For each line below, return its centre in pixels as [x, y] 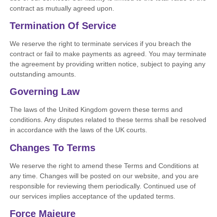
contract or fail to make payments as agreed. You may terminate [108, 54]
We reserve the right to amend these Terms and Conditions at [104, 165]
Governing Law [45, 92]
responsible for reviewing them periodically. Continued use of [103, 186]
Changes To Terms [53, 147]
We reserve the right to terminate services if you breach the [101, 43]
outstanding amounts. [43, 74]
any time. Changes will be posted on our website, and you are [104, 176]
